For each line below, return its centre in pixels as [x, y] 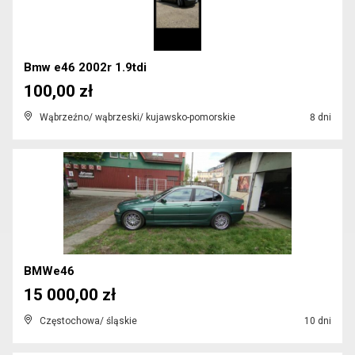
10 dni [317, 321]
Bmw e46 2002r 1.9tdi [85, 67]
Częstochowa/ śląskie [88, 321]
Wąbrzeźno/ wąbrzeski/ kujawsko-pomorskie [137, 117]
